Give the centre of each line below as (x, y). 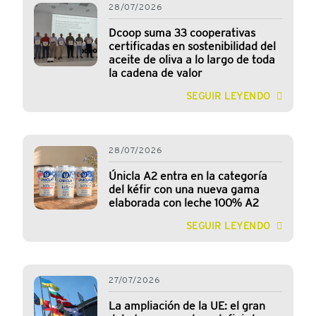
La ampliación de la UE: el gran (187, 306)
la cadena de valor (156, 73)
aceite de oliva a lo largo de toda (192, 60)
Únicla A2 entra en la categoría (188, 176)
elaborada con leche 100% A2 (184, 203)
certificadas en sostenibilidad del (192, 47)
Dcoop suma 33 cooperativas (182, 33)
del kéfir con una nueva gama (184, 190)
